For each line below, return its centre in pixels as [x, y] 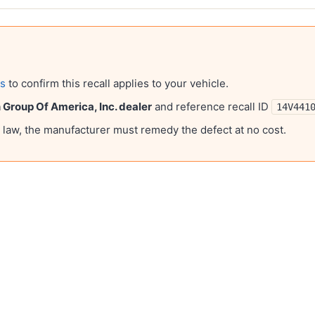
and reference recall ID [212, 107]
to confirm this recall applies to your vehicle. [117, 83]
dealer [134, 107]
